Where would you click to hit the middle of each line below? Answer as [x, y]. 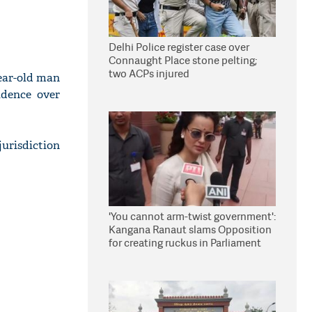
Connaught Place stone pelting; [183, 60]
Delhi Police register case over [179, 47]
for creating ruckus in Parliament [185, 243]
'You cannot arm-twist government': [192, 216]
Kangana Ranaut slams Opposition [190, 229]
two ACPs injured [149, 73]
